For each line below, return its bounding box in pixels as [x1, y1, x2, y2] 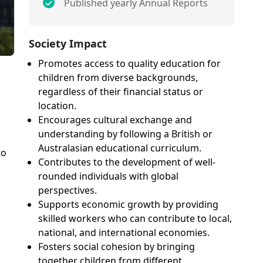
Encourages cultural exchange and [38, 113, 193, 126]
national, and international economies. [38, 226, 210, 239]
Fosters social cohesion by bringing [38, 240, 195, 253]
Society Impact [29, 36, 107, 50]
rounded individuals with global [38, 170, 179, 183]
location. [38, 99, 77, 112]
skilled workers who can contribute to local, [38, 212, 232, 225]
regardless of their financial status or [38, 85, 204, 98]
